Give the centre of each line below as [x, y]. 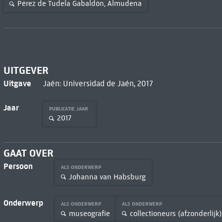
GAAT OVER [28, 153]
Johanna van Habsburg [107, 177]
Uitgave [17, 83]
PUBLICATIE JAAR [69, 109]
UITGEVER [26, 70]
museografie [89, 213]
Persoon [18, 166]
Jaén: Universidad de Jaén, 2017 [98, 83]
